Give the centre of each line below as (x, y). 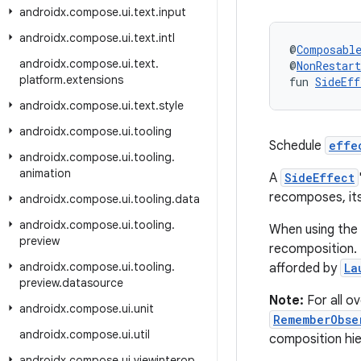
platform (41, 80)
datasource (93, 283)
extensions (95, 80)
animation (45, 173)
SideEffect (320, 178)
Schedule (297, 146)
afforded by (305, 268)
